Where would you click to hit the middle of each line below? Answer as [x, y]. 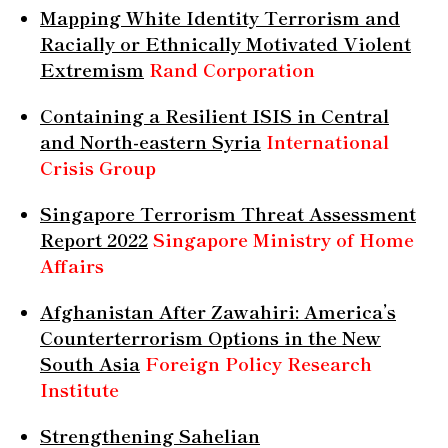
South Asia [90, 362]
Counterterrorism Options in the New [210, 336]
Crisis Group [98, 166]
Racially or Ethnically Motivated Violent [225, 42]
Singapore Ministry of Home [283, 238]
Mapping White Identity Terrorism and [220, 16]
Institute [79, 388]
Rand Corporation [232, 68]
